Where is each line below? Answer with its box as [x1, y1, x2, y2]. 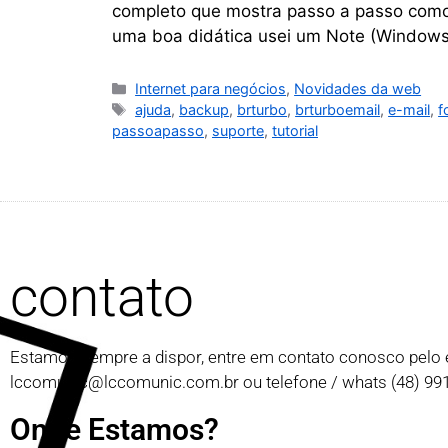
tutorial [272, 121, 318, 139]
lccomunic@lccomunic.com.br [10, 371, 239, 392]
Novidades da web [294, 79, 422, 97]
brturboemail [295, 100, 381, 118]
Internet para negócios [135, 79, 287, 97]
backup [179, 100, 230, 118]
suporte [212, 121, 264, 139]
